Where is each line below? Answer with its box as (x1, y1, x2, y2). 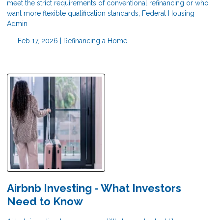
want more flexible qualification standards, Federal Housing (7, 9, 194, 17)
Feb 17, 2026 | (15, 36, 63, 45)
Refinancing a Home (63, 36, 127, 45)
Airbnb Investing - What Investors (7, 181, 181, 194)
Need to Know (7, 194, 83, 208)
